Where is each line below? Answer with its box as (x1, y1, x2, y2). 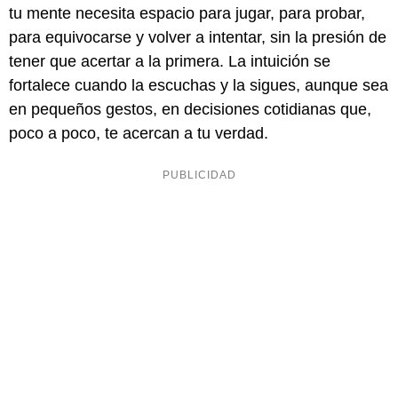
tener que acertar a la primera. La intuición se (9, 52, 330, 71)
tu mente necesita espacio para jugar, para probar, (9, 4, 365, 23)
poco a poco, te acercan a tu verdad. (9, 124, 268, 143)
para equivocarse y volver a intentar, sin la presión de (9, 28, 386, 47)
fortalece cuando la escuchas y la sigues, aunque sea (9, 76, 388, 95)
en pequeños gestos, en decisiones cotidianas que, (9, 100, 371, 119)
